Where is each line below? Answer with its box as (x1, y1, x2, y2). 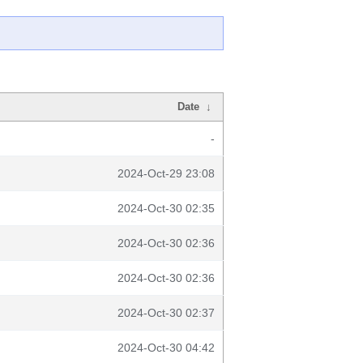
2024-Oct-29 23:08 (117, 167, 215, 180)
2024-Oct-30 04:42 (117, 341, 215, 354)
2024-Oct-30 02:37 (117, 306, 215, 319)
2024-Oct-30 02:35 (117, 202, 215, 215)
